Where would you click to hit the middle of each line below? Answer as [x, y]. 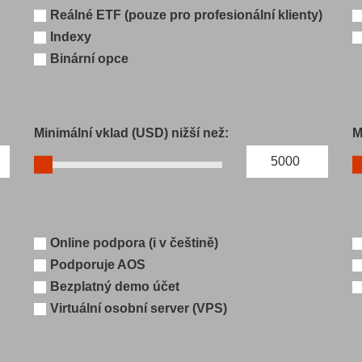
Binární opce [90, 58]
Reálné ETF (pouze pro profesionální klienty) [187, 15]
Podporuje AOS [98, 264]
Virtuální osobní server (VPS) [139, 308]
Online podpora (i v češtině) [135, 242]
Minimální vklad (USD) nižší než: [132, 133]
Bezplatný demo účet [115, 286]
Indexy [71, 36]
